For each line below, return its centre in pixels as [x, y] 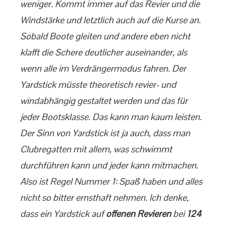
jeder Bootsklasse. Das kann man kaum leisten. [111, 117]
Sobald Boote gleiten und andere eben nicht [105, 36]
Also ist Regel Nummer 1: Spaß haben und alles [111, 181]
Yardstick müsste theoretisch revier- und [98, 84]
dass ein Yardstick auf [63, 214]
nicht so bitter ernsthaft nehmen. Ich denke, [104, 197]
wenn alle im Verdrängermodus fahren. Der [103, 68]
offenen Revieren [138, 214]
